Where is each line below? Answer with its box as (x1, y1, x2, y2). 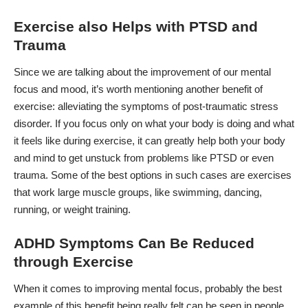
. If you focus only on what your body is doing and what (49, 118, 294, 130)
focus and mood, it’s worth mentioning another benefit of (14, 83, 263, 96)
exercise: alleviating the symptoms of (14, 100, 183, 113)
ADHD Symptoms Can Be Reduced (14, 234, 254, 251)
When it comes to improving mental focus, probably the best (14, 283, 282, 295)
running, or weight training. (14, 203, 131, 216)
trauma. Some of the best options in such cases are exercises (14, 169, 291, 181)
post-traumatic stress (183, 100, 278, 113)
